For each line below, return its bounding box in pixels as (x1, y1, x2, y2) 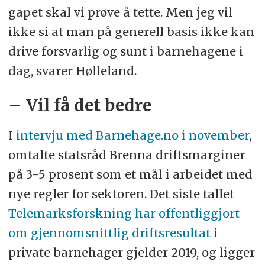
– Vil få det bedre (8, 95, 151, 116)
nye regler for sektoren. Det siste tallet (8, 186, 234, 201)
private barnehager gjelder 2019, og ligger (8, 244, 255, 260)
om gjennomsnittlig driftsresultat (8, 225, 211, 240)
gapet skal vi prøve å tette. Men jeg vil (8, 4, 232, 20)
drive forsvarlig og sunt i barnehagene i (8, 43, 243, 59)
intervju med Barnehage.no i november (15, 127, 249, 143)
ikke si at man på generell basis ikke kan (8, 24, 254, 39)
